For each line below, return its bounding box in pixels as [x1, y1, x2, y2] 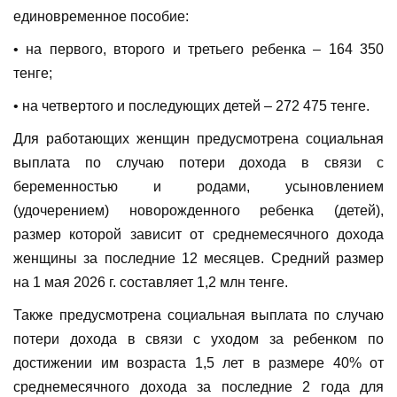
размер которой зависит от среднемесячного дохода [13, 227, 384, 243]
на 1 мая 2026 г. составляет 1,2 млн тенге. [13, 275, 288, 291]
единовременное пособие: [13, 9, 189, 25]
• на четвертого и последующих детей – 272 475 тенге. [13, 98, 370, 114]
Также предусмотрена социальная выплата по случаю [13, 307, 384, 323]
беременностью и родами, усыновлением [13, 179, 384, 195]
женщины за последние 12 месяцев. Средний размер [13, 251, 384, 267]
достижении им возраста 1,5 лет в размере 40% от [13, 355, 384, 371]
